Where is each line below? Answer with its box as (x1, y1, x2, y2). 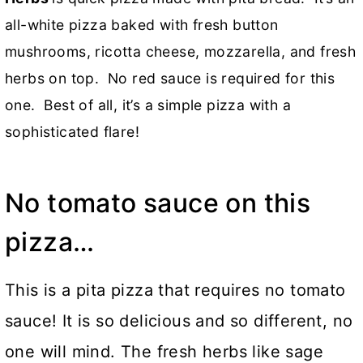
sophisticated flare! (5, 123, 139, 140)
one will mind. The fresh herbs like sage (5, 342, 323, 361)
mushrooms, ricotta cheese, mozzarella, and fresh (5, 43, 357, 60)
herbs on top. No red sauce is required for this (5, 70, 335, 87)
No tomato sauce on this (5, 187, 311, 219)
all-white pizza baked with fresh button (5, 16, 279, 33)
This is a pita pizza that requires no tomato (5, 280, 346, 300)
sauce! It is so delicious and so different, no (5, 311, 353, 331)
